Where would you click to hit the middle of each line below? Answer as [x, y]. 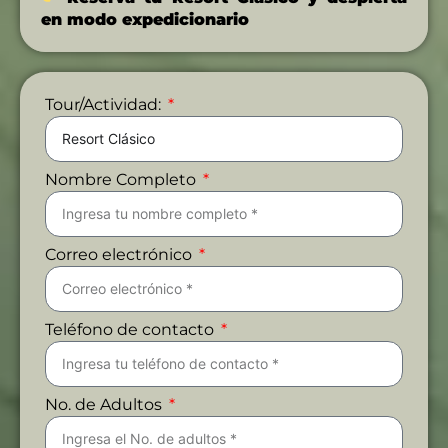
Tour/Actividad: [105, 104]
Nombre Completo [122, 179]
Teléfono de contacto [131, 329]
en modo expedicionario [145, 19]
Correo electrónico [120, 254]
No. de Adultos [105, 404]
